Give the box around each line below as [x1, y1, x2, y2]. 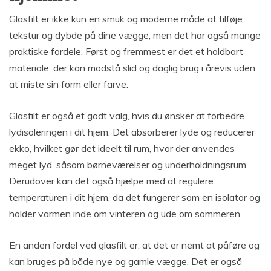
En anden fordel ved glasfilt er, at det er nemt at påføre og [9, 238, 260, 251]
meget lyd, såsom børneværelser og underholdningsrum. [9, 158, 248, 171]
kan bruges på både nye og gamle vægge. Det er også [9, 255, 242, 267]
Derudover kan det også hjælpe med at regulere [9, 174, 214, 187]
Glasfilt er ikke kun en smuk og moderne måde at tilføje [9, 12, 243, 25]
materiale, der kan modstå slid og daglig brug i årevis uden [9, 61, 255, 74]
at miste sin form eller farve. [9, 77, 128, 90]
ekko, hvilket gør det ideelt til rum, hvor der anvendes [9, 142, 235, 154]
